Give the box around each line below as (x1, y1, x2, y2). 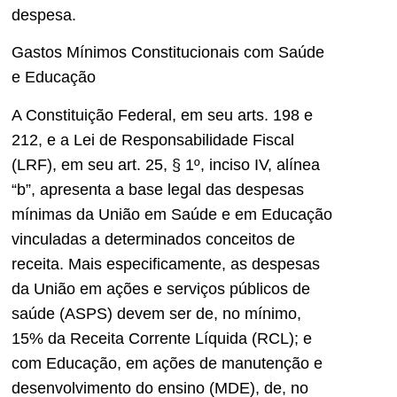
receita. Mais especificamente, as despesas (12, 254, 320, 273)
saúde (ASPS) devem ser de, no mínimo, (12, 304, 301, 323)
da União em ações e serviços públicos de (12, 279, 310, 298)
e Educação (12, 68, 96, 87)
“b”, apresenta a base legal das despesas (12, 180, 304, 198)
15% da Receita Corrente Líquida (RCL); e (12, 329, 312, 347)
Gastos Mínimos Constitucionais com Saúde (12, 43, 324, 62)
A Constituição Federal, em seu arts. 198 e (12, 105, 313, 124)
